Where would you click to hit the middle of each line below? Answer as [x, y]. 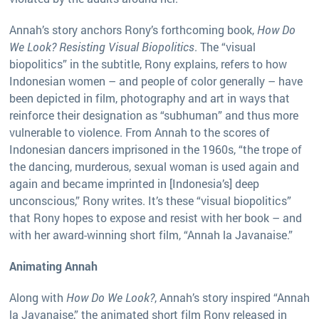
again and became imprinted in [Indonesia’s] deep [134, 183]
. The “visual [225, 46]
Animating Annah [53, 266]
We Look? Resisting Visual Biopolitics [102, 46]
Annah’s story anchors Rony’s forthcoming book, [133, 29]
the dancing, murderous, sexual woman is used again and [154, 166]
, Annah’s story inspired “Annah [232, 297]
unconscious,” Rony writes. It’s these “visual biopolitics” [150, 200]
